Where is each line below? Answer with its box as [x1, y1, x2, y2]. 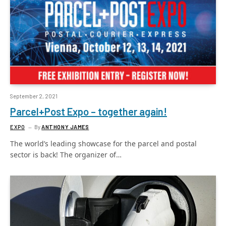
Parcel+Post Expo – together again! [10, 105, 167, 118]
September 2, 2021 [10, 92, 58, 99]
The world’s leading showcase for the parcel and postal [10, 138, 197, 148]
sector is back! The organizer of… [10, 149, 122, 159]
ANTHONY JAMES [41, 123, 89, 130]
